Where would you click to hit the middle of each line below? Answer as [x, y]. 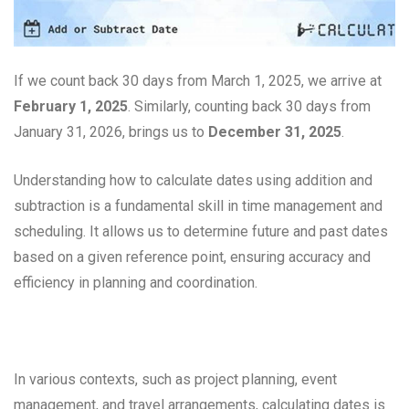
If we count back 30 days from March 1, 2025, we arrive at [198, 81]
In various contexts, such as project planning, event [175, 380]
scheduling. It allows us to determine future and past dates [201, 232]
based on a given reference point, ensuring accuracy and [192, 257]
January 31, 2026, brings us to [111, 132]
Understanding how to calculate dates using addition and [193, 181]
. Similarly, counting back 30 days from [249, 107]
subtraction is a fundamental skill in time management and [198, 206]
